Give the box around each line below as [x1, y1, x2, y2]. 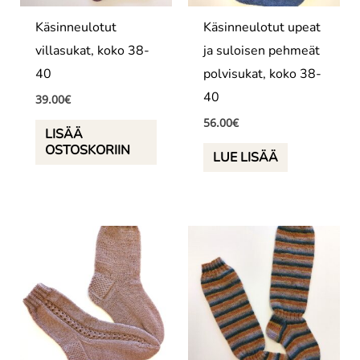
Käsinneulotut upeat [203, 18, 321, 37]
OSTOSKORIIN [44, 141, 130, 159]
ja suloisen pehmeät [203, 42, 321, 60]
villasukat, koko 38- [35, 42, 149, 60]
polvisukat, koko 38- [203, 65, 322, 84]
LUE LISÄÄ [213, 148, 279, 166]
